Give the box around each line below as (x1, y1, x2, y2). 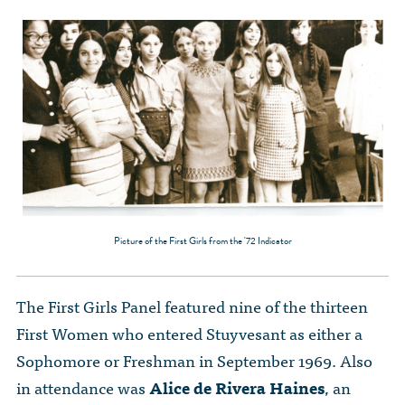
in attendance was (16, 374, 149, 401)
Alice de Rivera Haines (149, 374, 325, 401)
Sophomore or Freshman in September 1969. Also (16, 347, 372, 374)
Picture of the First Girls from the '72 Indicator (113, 233, 292, 250)
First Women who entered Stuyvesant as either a (16, 320, 363, 347)
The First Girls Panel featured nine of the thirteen (16, 293, 368, 320)
